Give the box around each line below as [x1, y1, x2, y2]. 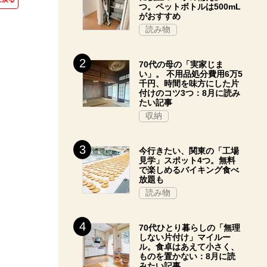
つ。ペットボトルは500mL [139, 2, 241, 11]
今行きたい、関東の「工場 [139, 146, 239, 156]
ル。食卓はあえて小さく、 [139, 242, 239, 252]
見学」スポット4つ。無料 [139, 156, 235, 165]
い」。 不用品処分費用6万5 [139, 69, 243, 79]
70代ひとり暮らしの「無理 [139, 223, 240, 232]
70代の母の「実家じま [139, 60, 223, 69]
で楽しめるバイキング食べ [139, 165, 239, 175]
